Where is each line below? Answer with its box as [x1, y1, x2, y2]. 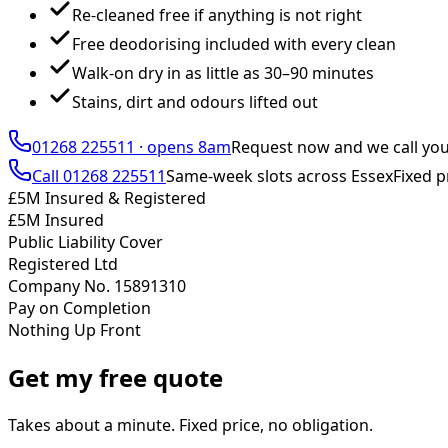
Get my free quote [8, 360, 223, 394]
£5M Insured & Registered [8, 186, 206, 209]
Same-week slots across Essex [166, 164, 393, 187]
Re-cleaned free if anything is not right [72, 3, 362, 26]
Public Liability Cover [8, 230, 163, 253]
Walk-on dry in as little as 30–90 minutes [72, 61, 374, 84]
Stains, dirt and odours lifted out [72, 90, 318, 113]
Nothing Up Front [8, 318, 141, 341]
